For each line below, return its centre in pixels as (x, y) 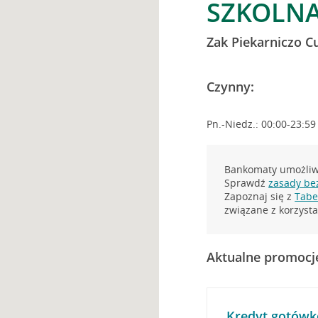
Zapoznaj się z (260, 196)
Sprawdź (247, 183)
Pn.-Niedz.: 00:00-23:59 (262, 124)
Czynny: (231, 87)
